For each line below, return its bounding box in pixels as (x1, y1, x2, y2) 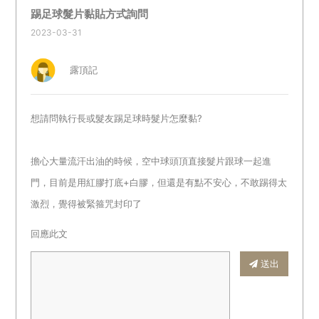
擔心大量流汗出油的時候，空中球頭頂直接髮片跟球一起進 (31, 155, 272, 167)
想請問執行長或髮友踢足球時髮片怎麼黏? (31, 113, 203, 124)
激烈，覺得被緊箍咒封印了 (31, 198, 142, 209)
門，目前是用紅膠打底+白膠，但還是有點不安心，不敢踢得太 (31, 177, 288, 188)
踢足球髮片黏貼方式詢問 (31, 7, 149, 21)
